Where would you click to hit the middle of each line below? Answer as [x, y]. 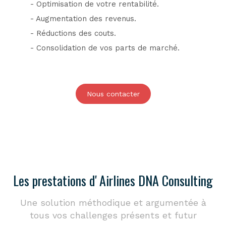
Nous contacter [113, 94]
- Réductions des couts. [73, 33]
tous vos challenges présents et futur [113, 215]
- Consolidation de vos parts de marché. [105, 48]
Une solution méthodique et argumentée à [113, 203]
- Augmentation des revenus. [83, 19]
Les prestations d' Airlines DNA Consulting [113, 180]
